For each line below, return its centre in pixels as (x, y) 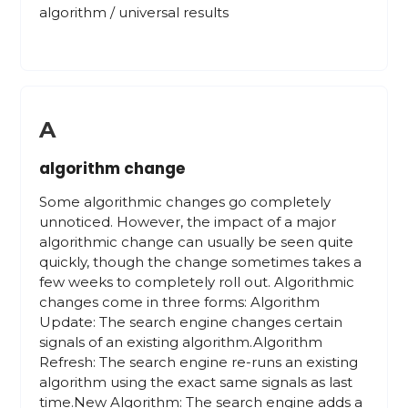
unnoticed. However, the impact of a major (188, 222)
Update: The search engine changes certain (191, 322)
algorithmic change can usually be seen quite (197, 242)
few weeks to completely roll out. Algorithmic (197, 282)
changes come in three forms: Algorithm (180, 302)
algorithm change (112, 168)
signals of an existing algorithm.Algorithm (181, 342)
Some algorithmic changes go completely (185, 202)
